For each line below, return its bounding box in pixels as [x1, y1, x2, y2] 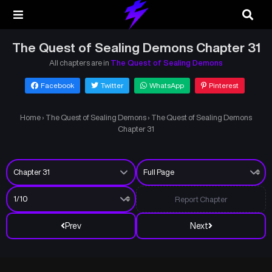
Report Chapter [174, 195, 228, 203]
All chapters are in [49, 59, 110, 67]
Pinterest [208, 81, 239, 89]
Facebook [40, 81, 74, 89]
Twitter [100, 81, 123, 89]
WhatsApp [149, 81, 184, 89]
